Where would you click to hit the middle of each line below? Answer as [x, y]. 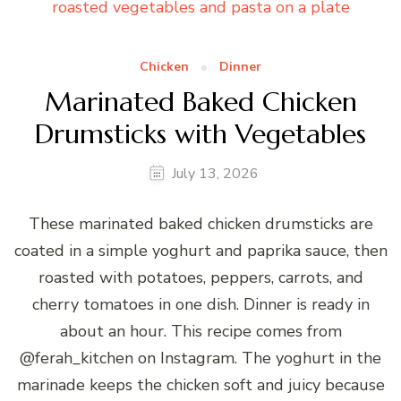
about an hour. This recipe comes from [200, 332]
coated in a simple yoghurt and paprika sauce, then [200, 251]
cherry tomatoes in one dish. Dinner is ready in [200, 305]
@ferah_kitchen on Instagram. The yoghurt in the [200, 358]
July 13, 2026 [215, 174]
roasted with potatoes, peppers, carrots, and [200, 278]
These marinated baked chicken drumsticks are [200, 224]
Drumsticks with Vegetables [200, 133]
